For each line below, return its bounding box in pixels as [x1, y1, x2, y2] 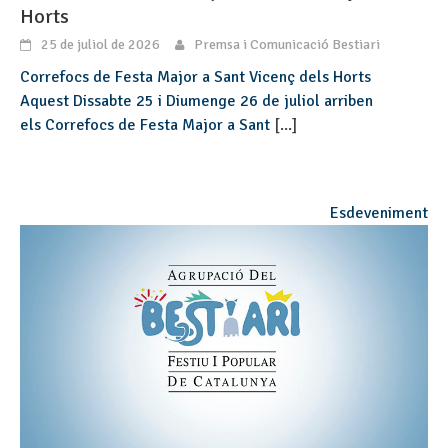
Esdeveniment [330, 203, 428, 224]
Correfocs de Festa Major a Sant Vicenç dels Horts [20, 67, 375, 88]
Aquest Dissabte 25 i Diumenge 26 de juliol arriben [20, 91, 373, 112]
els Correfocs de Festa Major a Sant [20, 115, 274, 136]
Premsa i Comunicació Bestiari [194, 36, 380, 54]
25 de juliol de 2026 [41, 36, 160, 54]
